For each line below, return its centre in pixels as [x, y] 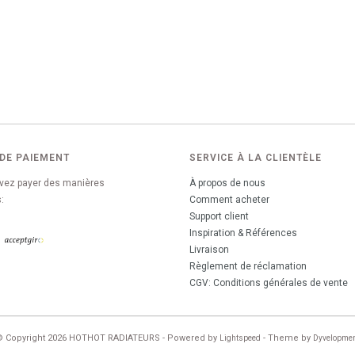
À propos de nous [227, 183]
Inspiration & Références [243, 233]
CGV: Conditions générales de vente [269, 283]
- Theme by [287, 338]
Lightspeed [240, 338]
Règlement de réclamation [248, 266]
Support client [219, 216]
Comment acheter [229, 200]
